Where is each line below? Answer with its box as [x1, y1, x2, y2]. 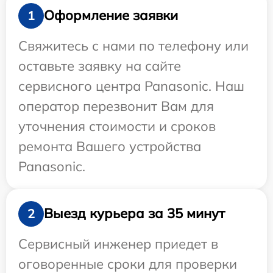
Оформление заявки [44, 7, 178, 24]
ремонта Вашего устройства [18, 137, 201, 155]
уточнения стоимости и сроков [18, 117, 216, 135]
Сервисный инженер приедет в [18, 235, 218, 252]
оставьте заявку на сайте [18, 57, 181, 74]
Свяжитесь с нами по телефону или [18, 37, 249, 54]
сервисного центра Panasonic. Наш [18, 77, 244, 94]
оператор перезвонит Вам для [18, 97, 214, 115]
